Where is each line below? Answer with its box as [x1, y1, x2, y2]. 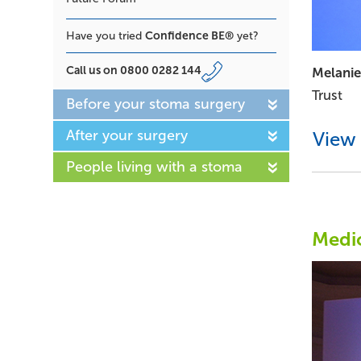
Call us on [66, 63, 120, 77]
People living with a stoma [66, 158, 243, 175]
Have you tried [66, 29, 145, 42]
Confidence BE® [145, 28, 234, 42]
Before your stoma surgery [66, 95, 245, 112]
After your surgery [66, 127, 188, 143]
